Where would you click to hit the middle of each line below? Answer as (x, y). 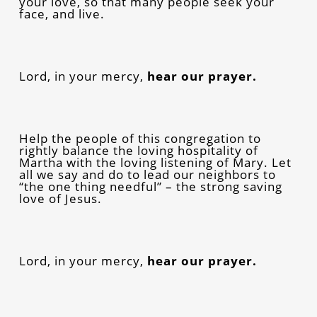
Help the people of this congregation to (140, 138)
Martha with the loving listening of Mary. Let (155, 162)
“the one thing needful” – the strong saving (150, 186)
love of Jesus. (60, 198)
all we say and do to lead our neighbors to (147, 174)
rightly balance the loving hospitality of (138, 150)
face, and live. (62, 13)
